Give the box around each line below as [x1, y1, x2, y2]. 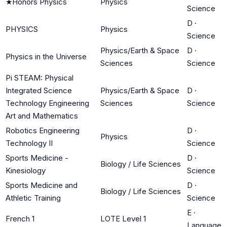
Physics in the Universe [6, 51, 87, 61]
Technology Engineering [6, 98, 89, 108]
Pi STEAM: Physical [6, 72, 73, 83]
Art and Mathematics [6, 110, 78, 121]
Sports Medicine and [6, 180, 78, 190]
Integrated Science [6, 85, 72, 95]
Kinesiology [6, 165, 46, 175]
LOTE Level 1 [100, 213, 146, 223]
